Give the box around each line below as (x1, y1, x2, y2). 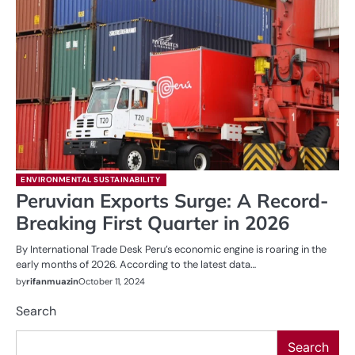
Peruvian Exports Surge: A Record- (16, 188, 329, 212)
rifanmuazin (26, 275, 78, 287)
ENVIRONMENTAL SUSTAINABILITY (21, 174, 160, 185)
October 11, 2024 (78, 275, 145, 287)
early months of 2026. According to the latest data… (16, 257, 256, 271)
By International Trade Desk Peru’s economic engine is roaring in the (16, 242, 326, 256)
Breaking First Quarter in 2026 (16, 210, 289, 235)
